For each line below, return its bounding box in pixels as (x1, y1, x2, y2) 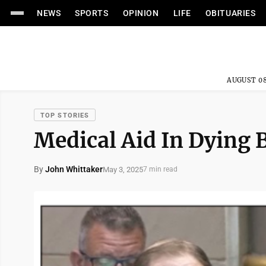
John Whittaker (45, 164, 103, 174)
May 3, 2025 (103, 164, 143, 174)
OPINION (122, 8, 159, 18)
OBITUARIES (205, 8, 256, 18)
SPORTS (75, 8, 109, 18)
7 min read (143, 165, 178, 173)
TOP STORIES (40, 112, 90, 119)
